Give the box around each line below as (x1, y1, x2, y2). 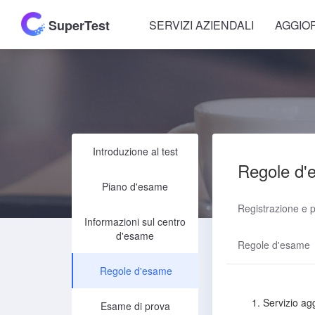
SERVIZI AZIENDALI (149, 17, 254, 33)
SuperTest (45, 15, 110, 34)
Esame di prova (100, 299, 170, 313)
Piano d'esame (102, 179, 168, 193)
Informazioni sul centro (84, 214, 186, 229)
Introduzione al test (92, 144, 178, 158)
